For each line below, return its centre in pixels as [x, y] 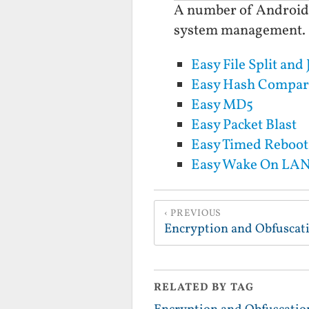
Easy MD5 [222, 106]
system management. [240, 31]
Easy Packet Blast [243, 126]
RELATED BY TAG [204, 288]
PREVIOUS [196, 214]
